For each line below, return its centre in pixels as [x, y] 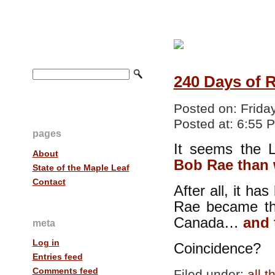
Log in [46, 243]
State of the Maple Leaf [81, 167]
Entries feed [57, 257]
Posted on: [207, 109]
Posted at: [205, 124]
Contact [49, 181]
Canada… [208, 223]
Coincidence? [217, 249]
